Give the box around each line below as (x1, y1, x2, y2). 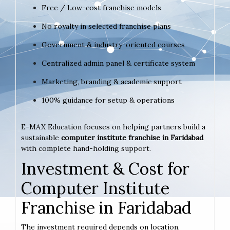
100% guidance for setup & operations (42, 95, 175, 105)
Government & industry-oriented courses (42, 40, 185, 49)
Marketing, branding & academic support (42, 76, 182, 86)
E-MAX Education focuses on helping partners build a (21, 122, 205, 131)
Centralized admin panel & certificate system (42, 58, 195, 68)
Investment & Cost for (21, 158, 189, 179)
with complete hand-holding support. (21, 143, 151, 153)
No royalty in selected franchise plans (42, 21, 171, 31)
